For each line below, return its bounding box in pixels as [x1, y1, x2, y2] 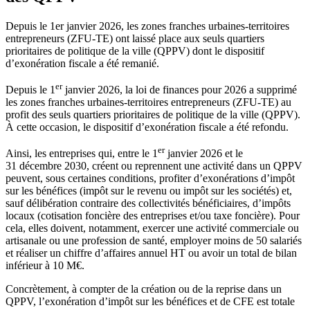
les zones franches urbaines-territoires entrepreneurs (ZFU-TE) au [6, 96, 291, 109]
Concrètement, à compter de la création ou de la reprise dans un [6, 283, 282, 295]
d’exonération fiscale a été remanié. [6, 57, 159, 69]
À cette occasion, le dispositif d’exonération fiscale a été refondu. [6, 121, 289, 134]
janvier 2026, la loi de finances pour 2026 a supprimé [62, 84, 297, 96]
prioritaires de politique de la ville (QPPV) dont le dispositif [6, 44, 264, 57]
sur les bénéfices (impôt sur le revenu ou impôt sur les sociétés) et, [6, 185, 292, 197]
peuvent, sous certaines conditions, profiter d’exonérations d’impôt [6, 172, 295, 185]
